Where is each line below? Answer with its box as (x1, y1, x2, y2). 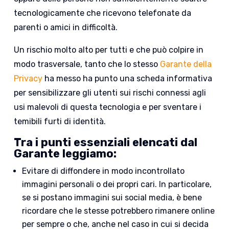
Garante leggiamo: (14, 146, 117, 161)
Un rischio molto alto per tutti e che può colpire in (14, 44, 204, 55)
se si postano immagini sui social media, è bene (22, 192, 202, 202)
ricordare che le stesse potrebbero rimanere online (22, 205, 215, 216)
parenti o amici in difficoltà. (14, 22, 118, 32)
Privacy (14, 73, 43, 83)
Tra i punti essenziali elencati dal (14, 135, 198, 149)
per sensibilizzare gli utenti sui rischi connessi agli (14, 87, 207, 98)
